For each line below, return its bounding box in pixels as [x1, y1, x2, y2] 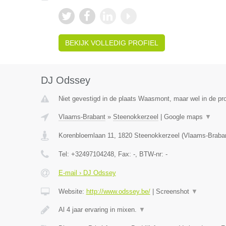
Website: [58, 188, 86, 195]
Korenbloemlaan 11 [58, 132, 114, 139]
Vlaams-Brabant [58, 113, 105, 121]
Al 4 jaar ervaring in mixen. [58, 206, 139, 213]
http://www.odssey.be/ [86, 188, 150, 195]
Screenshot [155, 188, 191, 195]
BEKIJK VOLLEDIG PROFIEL [65, 39, 158, 47]
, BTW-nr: [135, 150, 165, 158]
